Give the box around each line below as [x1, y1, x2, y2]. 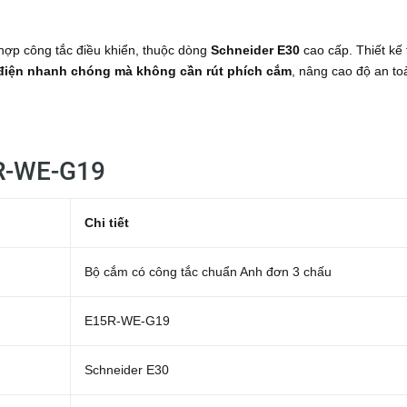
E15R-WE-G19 [84, 313, 170, 328]
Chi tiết [84, 215, 129, 230]
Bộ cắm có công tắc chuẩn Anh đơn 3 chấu [84, 264, 332, 279]
